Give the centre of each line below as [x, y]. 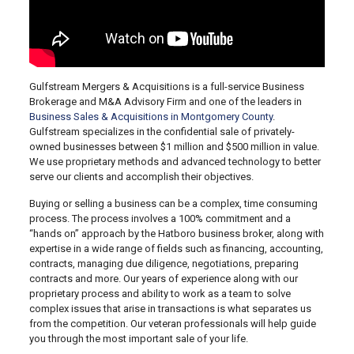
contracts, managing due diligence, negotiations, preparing [164, 264]
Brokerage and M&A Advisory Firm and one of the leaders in [165, 102]
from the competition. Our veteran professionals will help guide [172, 324]
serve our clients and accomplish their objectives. [141, 177]
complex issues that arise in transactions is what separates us [170, 309]
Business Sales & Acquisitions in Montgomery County [151, 117]
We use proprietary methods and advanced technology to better [175, 162]
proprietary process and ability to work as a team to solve [160, 294]
